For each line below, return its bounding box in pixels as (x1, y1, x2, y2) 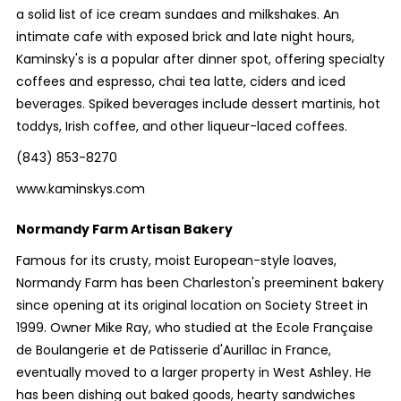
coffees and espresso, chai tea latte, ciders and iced (15, 73, 346, 90)
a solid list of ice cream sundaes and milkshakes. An (15, 5, 339, 23)
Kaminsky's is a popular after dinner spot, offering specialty (15, 50, 385, 68)
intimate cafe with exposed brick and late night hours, (15, 28, 354, 46)
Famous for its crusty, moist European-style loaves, (15, 252, 337, 269)
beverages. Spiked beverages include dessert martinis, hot (15, 95, 380, 113)
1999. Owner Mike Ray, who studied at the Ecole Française (15, 319, 373, 337)
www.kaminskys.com (15, 180, 145, 198)
